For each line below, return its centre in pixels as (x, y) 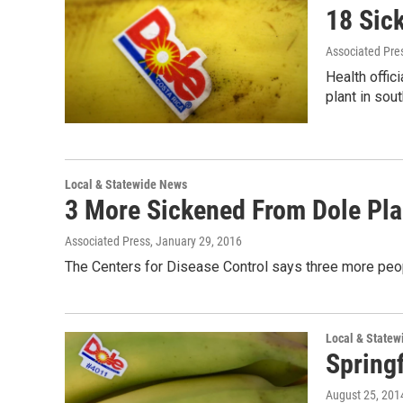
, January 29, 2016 (196, 242)
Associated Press (107, 242)
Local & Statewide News (126, 185)
